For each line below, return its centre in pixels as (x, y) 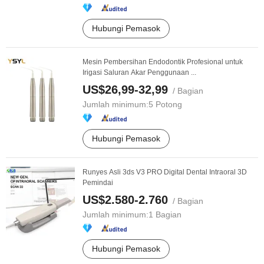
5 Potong (165, 104)
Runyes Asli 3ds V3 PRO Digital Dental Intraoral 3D (165, 172)
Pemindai (98, 183)
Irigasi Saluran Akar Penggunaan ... (139, 72)
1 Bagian (165, 214)
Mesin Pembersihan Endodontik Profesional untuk (163, 62)
